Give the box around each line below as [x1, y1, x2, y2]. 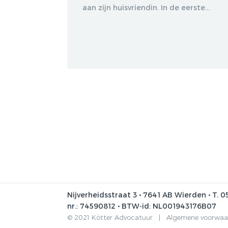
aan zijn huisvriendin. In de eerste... [82, 3, 210, 12]
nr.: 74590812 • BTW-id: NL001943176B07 [67, 201, 216, 210]
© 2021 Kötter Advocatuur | [67, 213, 166, 221]
